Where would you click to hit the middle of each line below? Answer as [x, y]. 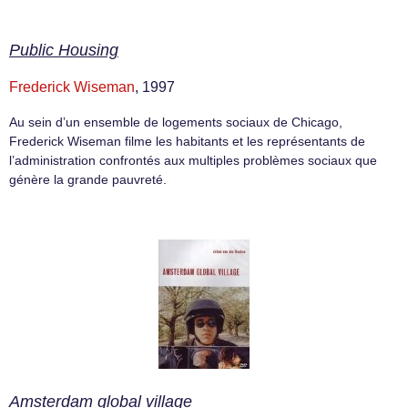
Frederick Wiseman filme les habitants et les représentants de [187, 142]
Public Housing [64, 51]
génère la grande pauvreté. [88, 180]
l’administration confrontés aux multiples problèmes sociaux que [193, 161]
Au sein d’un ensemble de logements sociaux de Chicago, [176, 122]
